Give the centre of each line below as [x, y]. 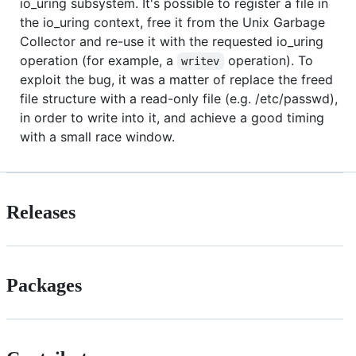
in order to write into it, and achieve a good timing [172, 117]
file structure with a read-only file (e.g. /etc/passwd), [179, 98]
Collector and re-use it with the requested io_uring [172, 41]
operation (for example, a [99, 60]
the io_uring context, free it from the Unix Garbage [172, 22]
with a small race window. [97, 136]
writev [201, 61]
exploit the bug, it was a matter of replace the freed [176, 79]
